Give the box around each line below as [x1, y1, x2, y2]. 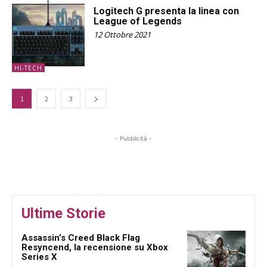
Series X [21, 251, 57, 262]
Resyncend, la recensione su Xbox [21, 241, 168, 253]
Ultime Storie [21, 204, 105, 222]
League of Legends [94, 15, 182, 27]
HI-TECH [14, 63, 42, 72]
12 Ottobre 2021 [94, 29, 151, 40]
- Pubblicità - [115, 134, 152, 142]
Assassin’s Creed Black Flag [21, 232, 140, 243]
